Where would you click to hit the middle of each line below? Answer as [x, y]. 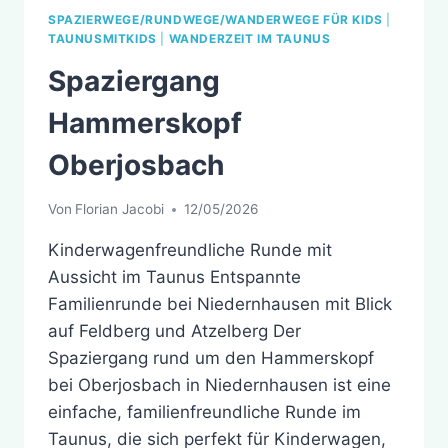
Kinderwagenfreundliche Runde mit [190, 250]
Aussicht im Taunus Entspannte [174, 277]
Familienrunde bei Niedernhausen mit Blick [220, 304]
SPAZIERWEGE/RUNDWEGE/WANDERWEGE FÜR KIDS [215, 19]
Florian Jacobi [120, 209]
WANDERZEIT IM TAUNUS [249, 38]
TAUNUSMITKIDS [102, 38]
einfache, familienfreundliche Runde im [204, 412]
